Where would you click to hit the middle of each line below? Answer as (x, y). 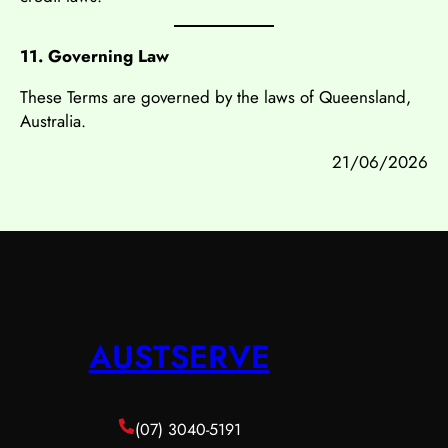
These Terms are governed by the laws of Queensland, (215, 96)
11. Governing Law (94, 55)
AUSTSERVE (179, 356)
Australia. (53, 120)
